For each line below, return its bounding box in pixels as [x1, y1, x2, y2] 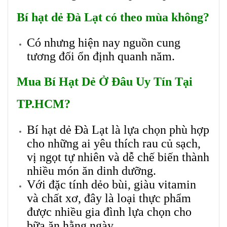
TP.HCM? [17, 97, 70, 111]
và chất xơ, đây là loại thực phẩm [27, 192, 191, 205]
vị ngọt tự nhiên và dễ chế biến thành [27, 150, 209, 164]
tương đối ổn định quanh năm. [27, 50, 175, 63]
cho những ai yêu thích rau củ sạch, [27, 137, 201, 150]
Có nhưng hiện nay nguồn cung [27, 36, 180, 50]
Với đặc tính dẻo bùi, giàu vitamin [27, 178, 196, 192]
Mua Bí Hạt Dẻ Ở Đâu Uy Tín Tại [17, 75, 193, 89]
